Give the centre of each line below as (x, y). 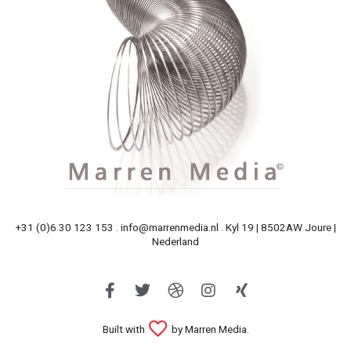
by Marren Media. (209, 329)
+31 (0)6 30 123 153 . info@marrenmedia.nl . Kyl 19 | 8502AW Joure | (175, 227)
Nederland (175, 241)
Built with (125, 329)
